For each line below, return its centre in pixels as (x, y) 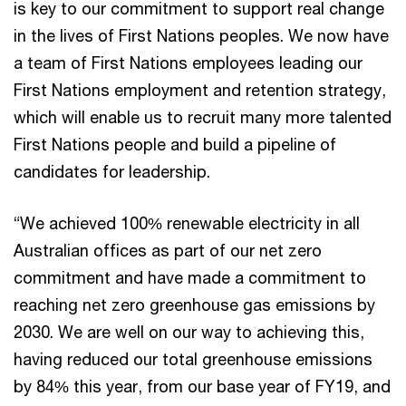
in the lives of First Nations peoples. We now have (201, 35)
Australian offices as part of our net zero (168, 250)
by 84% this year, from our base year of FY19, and (202, 386)
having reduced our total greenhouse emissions (193, 358)
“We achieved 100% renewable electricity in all (187, 222)
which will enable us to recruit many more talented (203, 116)
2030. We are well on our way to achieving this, (189, 331)
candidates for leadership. (112, 171)
